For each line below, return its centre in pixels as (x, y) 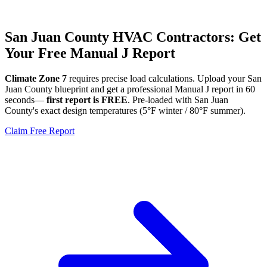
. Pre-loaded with (161, 100)
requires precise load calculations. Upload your (157, 78)
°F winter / (168, 110)
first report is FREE (86, 100)
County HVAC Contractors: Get (161, 37)
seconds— (24, 100)
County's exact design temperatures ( (74, 110)
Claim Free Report (40, 131)
